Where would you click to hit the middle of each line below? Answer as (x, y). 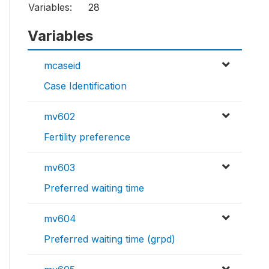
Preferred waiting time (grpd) (110, 239)
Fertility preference (87, 137)
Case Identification (85, 86)
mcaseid (62, 66)
